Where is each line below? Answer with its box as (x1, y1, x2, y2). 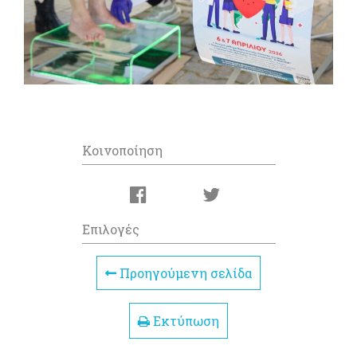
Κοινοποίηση (81, 142, 163, 159)
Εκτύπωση (150, 312, 219, 329)
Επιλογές (81, 221, 139, 238)
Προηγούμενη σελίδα (116, 265, 252, 282)
